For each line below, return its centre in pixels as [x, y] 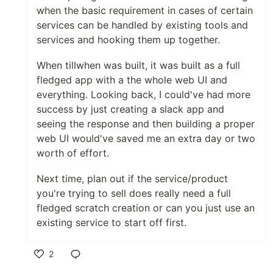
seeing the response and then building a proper [146, 123]
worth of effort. [73, 153]
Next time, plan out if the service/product [132, 178]
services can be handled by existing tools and [142, 25]
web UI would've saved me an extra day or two [146, 138]
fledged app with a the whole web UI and [132, 80]
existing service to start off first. [112, 222]
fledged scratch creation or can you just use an [146, 207]
